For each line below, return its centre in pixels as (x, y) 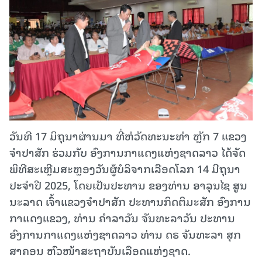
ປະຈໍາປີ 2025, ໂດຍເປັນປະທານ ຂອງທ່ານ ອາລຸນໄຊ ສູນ (128, 185)
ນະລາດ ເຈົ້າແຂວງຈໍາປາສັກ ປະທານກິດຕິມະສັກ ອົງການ (130, 201)
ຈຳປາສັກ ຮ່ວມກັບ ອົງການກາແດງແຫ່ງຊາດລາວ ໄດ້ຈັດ (127, 152)
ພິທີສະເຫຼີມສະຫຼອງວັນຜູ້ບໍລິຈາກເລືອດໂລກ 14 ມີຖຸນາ (125, 168)
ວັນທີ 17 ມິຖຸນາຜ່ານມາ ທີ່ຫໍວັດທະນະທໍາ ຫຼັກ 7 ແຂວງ (128, 136)
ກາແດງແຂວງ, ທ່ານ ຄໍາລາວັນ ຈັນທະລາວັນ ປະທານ (122, 218)
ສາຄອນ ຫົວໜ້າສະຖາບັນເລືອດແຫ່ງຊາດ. (100, 250)
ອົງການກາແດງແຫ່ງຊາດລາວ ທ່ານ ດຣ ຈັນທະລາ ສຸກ (125, 234)
